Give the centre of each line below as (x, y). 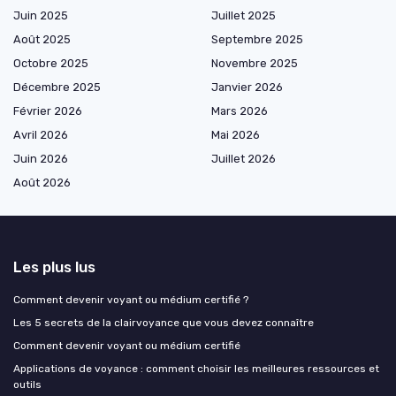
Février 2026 (48, 111)
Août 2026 (42, 183)
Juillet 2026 (244, 159)
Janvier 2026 (247, 88)
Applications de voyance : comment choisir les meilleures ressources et (196, 369)
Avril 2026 (41, 135)
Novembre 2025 (255, 64)
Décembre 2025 (57, 88)
